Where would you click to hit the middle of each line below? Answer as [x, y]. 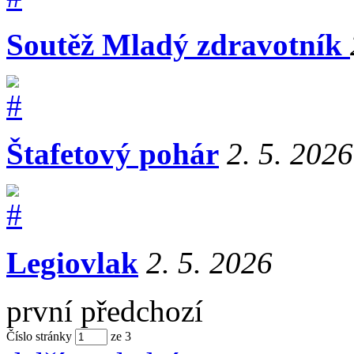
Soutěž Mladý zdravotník [178, 44]
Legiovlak [72, 262]
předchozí [142, 311]
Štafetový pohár [113, 153]
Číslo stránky [39, 336]
